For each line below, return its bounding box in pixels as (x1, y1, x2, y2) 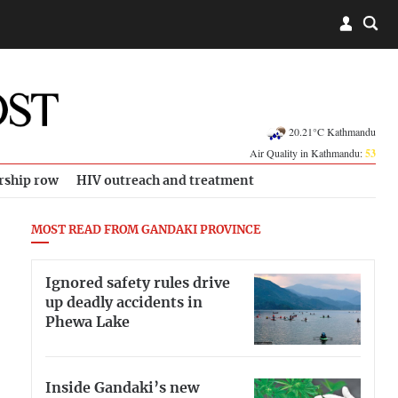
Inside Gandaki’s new (45, 380, 199, 395)
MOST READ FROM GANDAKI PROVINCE (31, 225, 261, 236)
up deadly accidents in (45, 295, 203, 310)
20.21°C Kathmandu (289, 123, 376, 139)
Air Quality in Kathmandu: (250, 146, 365, 160)
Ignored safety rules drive (45, 275, 230, 291)
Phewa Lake (45, 314, 130, 330)
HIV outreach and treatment (76, 174, 254, 187)
